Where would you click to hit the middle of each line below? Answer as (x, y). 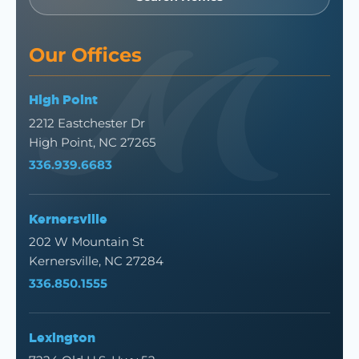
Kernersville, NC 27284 (96, 260)
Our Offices (85, 54)
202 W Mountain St (87, 241)
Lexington (62, 337)
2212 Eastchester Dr (87, 123)
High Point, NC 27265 (93, 142)
